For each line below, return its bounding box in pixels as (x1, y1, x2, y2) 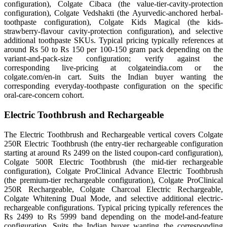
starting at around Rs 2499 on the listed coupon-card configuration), (4, 148, 223, 157)
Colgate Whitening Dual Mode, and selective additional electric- (4, 194, 223, 203)
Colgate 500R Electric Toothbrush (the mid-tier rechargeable (4, 157, 223, 166)
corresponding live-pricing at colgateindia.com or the (4, 63, 223, 72)
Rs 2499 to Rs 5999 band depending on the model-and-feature (4, 212, 223, 221)
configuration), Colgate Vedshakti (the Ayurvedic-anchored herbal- (4, 9, 223, 18)
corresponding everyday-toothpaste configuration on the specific (4, 82, 223, 91)
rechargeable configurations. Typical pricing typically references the (4, 203, 223, 212)
